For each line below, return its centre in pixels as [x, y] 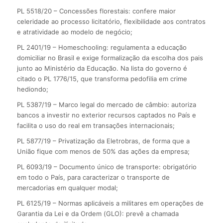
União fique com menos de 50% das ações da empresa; [103, 152]
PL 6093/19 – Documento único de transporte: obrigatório [107, 167]
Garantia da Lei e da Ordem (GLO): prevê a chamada [98, 214]
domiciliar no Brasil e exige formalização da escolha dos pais [110, 58]
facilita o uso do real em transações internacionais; [96, 126]
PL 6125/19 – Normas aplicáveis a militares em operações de [110, 203]
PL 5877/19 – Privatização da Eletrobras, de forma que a [103, 141]
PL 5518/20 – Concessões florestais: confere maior [96, 11]
